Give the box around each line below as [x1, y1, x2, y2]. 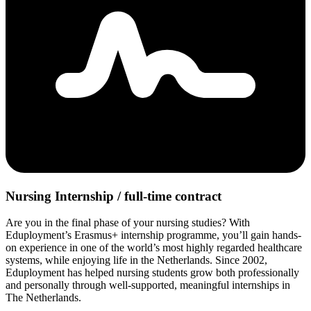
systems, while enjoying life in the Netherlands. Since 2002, [6, 254, 267, 267]
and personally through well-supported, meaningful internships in [6, 279, 290, 292]
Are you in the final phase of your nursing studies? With [6, 217, 250, 229]
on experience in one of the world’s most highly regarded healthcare [6, 242, 302, 254]
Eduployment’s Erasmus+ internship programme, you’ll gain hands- [6, 229, 301, 242]
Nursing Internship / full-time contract [6, 188, 221, 203]
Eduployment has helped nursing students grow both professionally [6, 267, 299, 279]
